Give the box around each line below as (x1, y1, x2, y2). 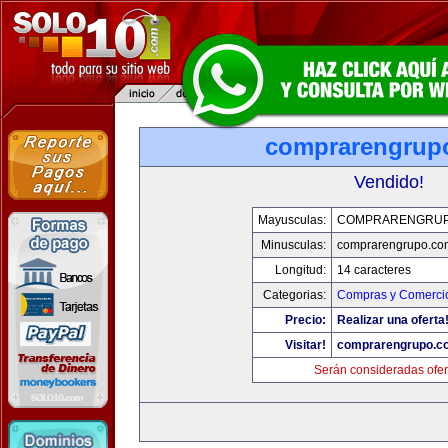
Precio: (284, 313, 326, 327)
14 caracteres (336, 263, 411, 277)
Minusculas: (260, 238, 326, 252)
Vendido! (354, 172, 424, 192)
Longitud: (274, 263, 326, 277)
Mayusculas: (257, 213, 326, 227)
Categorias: (262, 288, 326, 302)
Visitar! (284, 338, 326, 352)
